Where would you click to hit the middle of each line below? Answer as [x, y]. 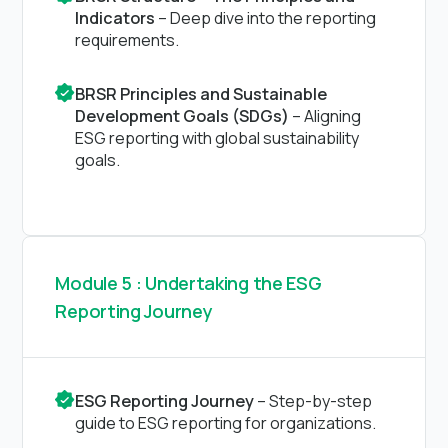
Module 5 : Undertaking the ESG [188, 282]
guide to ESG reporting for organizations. [226, 422]
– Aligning [325, 115]
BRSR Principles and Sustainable [201, 93]
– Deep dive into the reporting [266, 17]
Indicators [115, 17]
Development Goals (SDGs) [182, 115]
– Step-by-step [313, 400]
